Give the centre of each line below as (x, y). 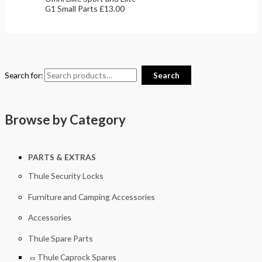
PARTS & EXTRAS (62, 157)
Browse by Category (65, 119)
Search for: (24, 75)
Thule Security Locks (66, 176)
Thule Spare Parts (61, 238)
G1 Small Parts (73, 8)
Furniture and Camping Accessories (92, 196)
